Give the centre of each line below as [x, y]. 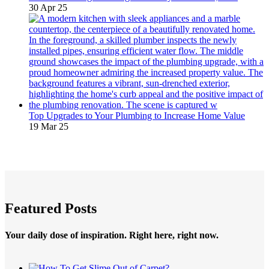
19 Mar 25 [49, 127]
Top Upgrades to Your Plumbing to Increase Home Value [137, 116]
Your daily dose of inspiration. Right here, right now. [112, 235]
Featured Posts [51, 209]
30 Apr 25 [48, 8]
